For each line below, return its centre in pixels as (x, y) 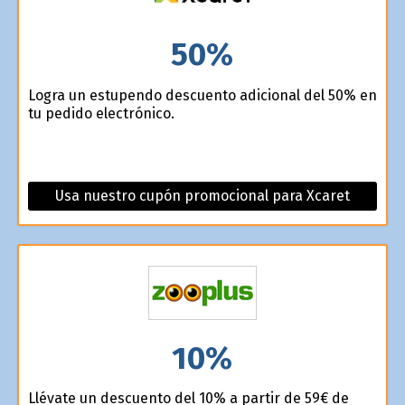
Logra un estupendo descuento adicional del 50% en (202, 95)
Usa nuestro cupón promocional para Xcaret (202, 195)
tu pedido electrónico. (101, 113)
